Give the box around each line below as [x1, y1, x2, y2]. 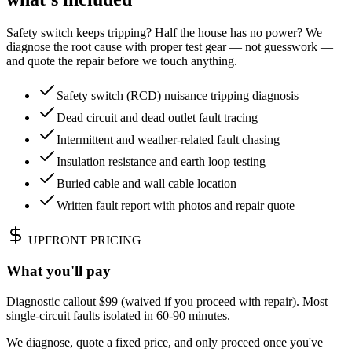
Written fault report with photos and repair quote [57, 199, 295, 213]
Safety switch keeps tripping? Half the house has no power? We [6, 26, 322, 40]
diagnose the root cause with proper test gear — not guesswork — [6, 40, 333, 54]
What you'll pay [6, 262, 111, 279]
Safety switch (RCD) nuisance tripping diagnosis [57, 89, 299, 103]
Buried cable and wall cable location [57, 177, 236, 191]
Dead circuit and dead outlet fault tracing [57, 111, 258, 125]
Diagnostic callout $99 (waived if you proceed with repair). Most [6, 294, 328, 308]
